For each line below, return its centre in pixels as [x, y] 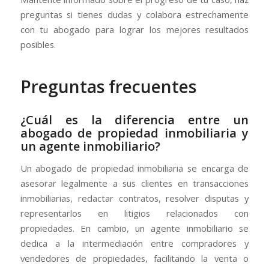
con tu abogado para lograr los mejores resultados [134, 30]
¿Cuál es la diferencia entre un [134, 120]
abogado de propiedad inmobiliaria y [134, 133]
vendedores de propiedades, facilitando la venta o [134, 258]
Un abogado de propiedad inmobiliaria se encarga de [134, 168]
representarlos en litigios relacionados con [134, 213]
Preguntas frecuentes [108, 87]
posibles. [38, 45]
